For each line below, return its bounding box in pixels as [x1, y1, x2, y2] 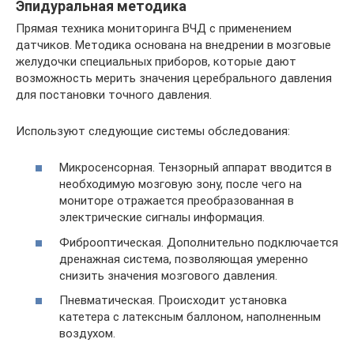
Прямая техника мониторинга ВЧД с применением [16, 21, 292, 36]
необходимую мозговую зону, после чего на [59, 177, 302, 191]
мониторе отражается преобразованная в [59, 194, 294, 208]
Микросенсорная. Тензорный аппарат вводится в [59, 160, 332, 175]
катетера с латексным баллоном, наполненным [59, 310, 321, 324]
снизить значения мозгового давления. [59, 268, 277, 283]
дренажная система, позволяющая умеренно [59, 251, 308, 266]
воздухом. [59, 326, 115, 341]
